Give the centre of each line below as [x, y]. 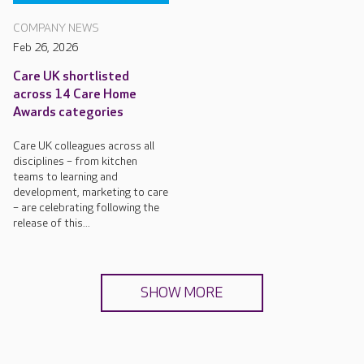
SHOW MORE [182, 293]
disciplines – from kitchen [75, 162]
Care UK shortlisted [71, 77]
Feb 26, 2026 [45, 48]
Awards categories [68, 113]
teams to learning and [65, 177]
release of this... [52, 223]
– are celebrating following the [86, 208]
